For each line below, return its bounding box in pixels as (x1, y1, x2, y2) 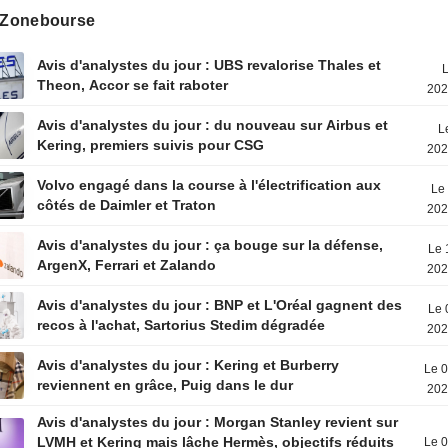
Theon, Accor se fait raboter (37, 77, 229, 93)
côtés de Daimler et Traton (37, 197, 217, 213)
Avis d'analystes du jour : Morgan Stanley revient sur (37, 414, 399, 430)
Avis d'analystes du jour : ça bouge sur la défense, (37, 237, 384, 253)
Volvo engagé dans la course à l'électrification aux (37, 177, 382, 193)
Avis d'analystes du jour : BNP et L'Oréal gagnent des (37, 297, 403, 313)
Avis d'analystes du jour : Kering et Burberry (37, 357, 340, 373)
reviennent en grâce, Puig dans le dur (37, 377, 294, 393)
